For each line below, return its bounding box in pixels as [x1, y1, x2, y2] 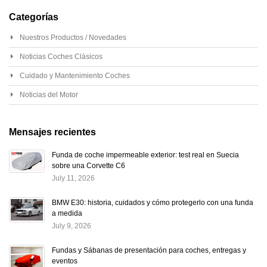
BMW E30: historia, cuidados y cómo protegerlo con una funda [52, 198, 253, 207]
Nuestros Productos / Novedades [20, 33, 126, 42]
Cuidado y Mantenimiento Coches [20, 72, 130, 80]
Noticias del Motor [20, 91, 78, 100]
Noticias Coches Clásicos [20, 52, 103, 61]
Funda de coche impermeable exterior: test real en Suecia [52, 151, 239, 160]
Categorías [9, 12, 58, 23]
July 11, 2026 [52, 174, 95, 183]
